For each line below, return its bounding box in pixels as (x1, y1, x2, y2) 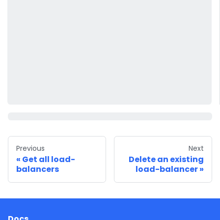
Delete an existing (129, 154, 204, 165)
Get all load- (22, 154, 75, 165)
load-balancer (136, 164, 198, 175)
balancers (16, 164, 59, 175)
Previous (16, 143, 45, 154)
